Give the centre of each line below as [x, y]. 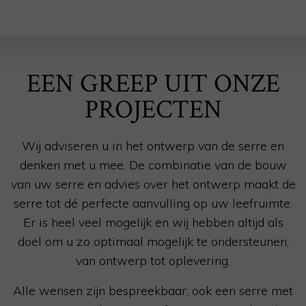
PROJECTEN [153, 110]
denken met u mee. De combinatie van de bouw [153, 165]
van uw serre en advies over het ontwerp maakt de [153, 184]
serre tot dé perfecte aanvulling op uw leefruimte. [153, 204]
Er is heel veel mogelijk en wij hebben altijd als [153, 223]
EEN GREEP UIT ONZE [153, 84]
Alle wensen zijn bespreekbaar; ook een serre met [153, 291]
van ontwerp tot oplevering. [153, 261]
